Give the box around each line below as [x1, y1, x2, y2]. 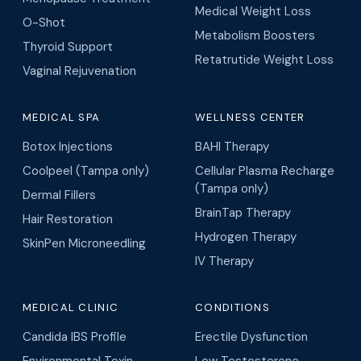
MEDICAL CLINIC [23, 300, 119, 314]
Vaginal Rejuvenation [23, 62, 136, 79]
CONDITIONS [195, 300, 270, 314]
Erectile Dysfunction [195, 328, 308, 345]
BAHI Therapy [195, 138, 269, 155]
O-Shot [23, 14, 65, 31]
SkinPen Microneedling [23, 234, 146, 251]
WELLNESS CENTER [195, 110, 305, 124]
